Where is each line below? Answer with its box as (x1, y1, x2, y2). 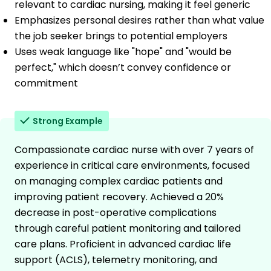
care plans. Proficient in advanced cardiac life (15, 237, 231, 252)
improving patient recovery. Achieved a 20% (15, 190, 224, 204)
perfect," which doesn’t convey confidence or (15, 60, 231, 75)
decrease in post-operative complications (15, 206, 217, 220)
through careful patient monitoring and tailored (15, 221, 241, 236)
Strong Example (33, 115, 103, 128)
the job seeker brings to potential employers (15, 29, 227, 44)
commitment (15, 76, 78, 91)
